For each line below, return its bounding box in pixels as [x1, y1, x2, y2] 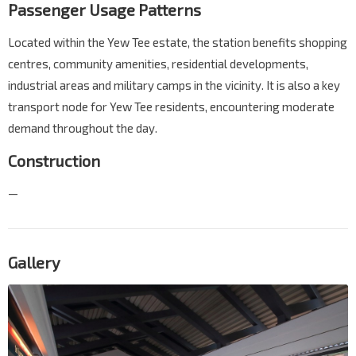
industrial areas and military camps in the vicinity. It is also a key [8, 78, 340, 93]
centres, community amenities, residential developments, [8, 56, 308, 72]
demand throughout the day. [8, 121, 157, 136]
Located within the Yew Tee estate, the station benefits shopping [8, 35, 347, 50]
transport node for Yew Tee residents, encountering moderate [8, 99, 335, 114]
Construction [8, 151, 100, 171]
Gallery [8, 253, 60, 273]
